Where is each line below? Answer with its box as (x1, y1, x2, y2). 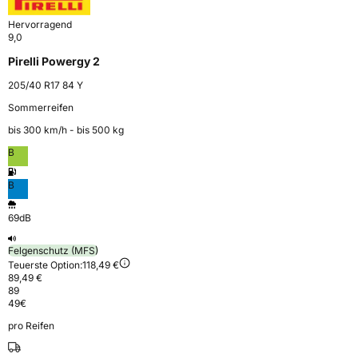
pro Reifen (8, 320, 54, 332)
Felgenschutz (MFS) (8, 245, 98, 257)
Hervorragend (8, 18, 72, 31)
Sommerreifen (8, 101, 74, 114)
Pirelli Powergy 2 (8, 54, 100, 69)
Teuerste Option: (8, 259, 82, 272)
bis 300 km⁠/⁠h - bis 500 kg (8, 124, 124, 137)
